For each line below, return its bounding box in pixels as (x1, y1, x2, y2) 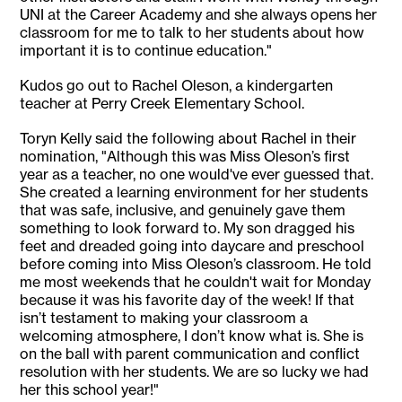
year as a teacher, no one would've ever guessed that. (20, 165, 374, 184)
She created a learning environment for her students (20, 183, 369, 202)
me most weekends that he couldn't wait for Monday (20, 273, 371, 292)
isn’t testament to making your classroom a (20, 309, 309, 328)
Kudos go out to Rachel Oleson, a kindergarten (20, 76, 334, 95)
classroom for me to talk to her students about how (20, 23, 365, 42)
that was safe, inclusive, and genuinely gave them (20, 201, 346, 220)
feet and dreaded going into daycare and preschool (20, 237, 365, 256)
